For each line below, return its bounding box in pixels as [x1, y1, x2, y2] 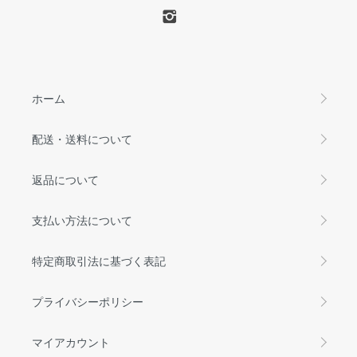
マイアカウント [32, 333, 110, 350]
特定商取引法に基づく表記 [32, 252, 166, 269]
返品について [32, 171, 99, 187]
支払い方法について [32, 211, 132, 228]
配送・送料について [32, 130, 132, 147]
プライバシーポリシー [32, 292, 143, 309]
